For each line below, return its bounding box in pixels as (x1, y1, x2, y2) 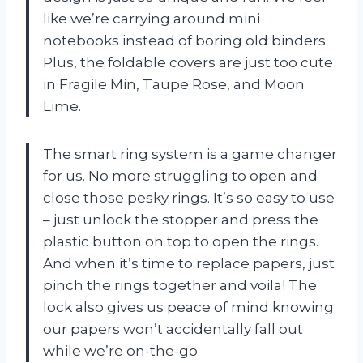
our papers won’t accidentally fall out (43, 321, 303, 338)
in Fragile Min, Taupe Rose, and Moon (43, 76, 305, 93)
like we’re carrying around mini (43, 11, 260, 28)
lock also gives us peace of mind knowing (43, 299, 334, 316)
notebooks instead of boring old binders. (43, 32, 328, 49)
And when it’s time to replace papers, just (43, 255, 335, 272)
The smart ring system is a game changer (43, 146, 337, 163)
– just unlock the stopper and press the (43, 211, 318, 228)
